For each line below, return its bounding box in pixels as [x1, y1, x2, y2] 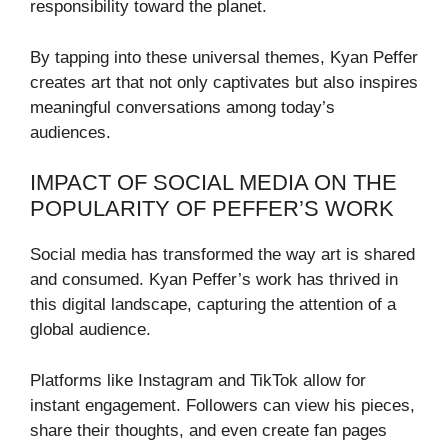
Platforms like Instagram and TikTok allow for [30, 370, 366, 390]
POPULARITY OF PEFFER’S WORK [30, 196, 394, 222]
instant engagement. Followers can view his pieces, [30, 395, 415, 415]
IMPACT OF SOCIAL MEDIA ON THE [30, 170, 397, 196]
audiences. [30, 122, 111, 142]
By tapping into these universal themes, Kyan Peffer [30, 47, 418, 67]
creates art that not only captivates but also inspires [30, 72, 418, 92]
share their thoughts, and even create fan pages [30, 420, 387, 440]
